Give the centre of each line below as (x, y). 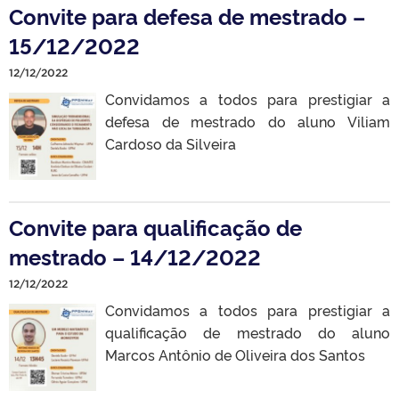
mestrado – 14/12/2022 (135, 256)
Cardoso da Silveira (171, 143)
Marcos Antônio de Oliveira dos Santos (235, 354)
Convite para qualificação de (155, 226)
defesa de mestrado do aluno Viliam (248, 121)
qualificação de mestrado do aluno (248, 332)
